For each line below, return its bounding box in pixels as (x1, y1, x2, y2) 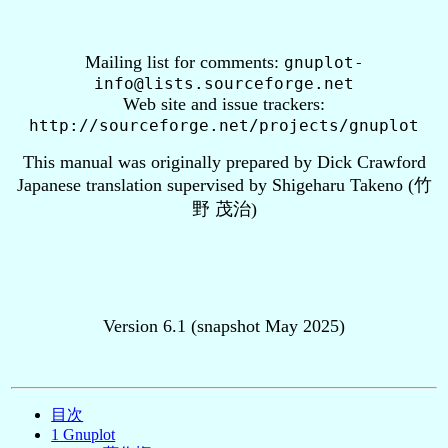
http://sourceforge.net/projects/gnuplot (29, 116, 419, 135)
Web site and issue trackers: (123, 94, 325, 114)
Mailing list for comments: (84, 52, 284, 72)
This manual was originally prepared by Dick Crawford (22, 152, 426, 172)
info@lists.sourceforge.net (94, 74, 354, 93)
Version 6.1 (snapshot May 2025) (103, 316, 345, 336)
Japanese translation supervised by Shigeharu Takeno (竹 (16, 175, 432, 195)
